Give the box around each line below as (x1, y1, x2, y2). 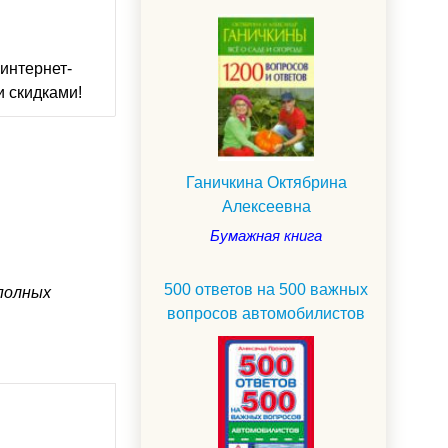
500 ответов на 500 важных (164, 281, 368, 299)
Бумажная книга (210, 227, 322, 245)
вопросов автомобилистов (167, 305, 365, 323)
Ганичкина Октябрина (185, 174, 347, 192)
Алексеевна (221, 198, 311, 216)
